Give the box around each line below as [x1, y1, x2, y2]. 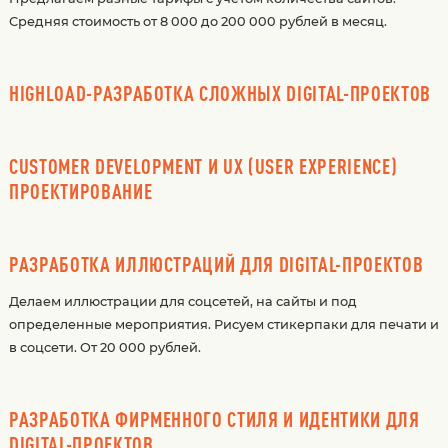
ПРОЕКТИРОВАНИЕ [8, 179, 153, 204]
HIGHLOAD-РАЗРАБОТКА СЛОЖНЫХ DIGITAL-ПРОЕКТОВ [8, 81, 431, 106]
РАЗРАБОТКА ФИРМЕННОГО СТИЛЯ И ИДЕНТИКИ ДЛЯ [8, 406, 420, 431]
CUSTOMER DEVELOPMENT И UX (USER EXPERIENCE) [8, 154, 398, 179]
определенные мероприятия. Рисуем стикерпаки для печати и [8, 316, 439, 332]
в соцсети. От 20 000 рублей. [8, 339, 201, 355]
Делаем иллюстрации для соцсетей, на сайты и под [8, 293, 357, 309]
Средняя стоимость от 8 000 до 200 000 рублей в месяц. [8, 14, 387, 30]
